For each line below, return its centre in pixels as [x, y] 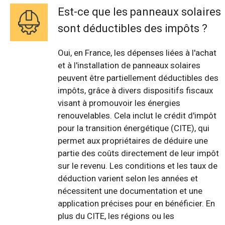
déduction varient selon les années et [128, 179]
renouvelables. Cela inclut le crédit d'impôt [137, 116]
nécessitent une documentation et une [130, 191]
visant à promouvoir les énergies [119, 103]
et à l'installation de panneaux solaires [129, 66]
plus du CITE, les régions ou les [116, 216]
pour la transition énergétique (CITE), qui [134, 128]
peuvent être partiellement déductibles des [138, 78]
